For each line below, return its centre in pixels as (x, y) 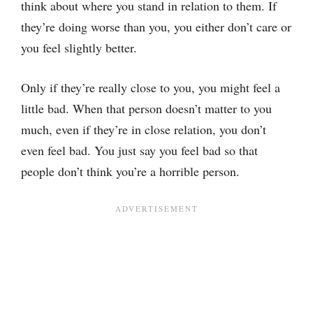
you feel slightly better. (79, 48)
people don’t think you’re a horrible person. (130, 171)
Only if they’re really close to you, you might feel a (151, 87)
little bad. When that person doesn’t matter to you (146, 108)
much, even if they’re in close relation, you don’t (144, 129)
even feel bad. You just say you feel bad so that (139, 150)
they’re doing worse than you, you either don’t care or (156, 27)
